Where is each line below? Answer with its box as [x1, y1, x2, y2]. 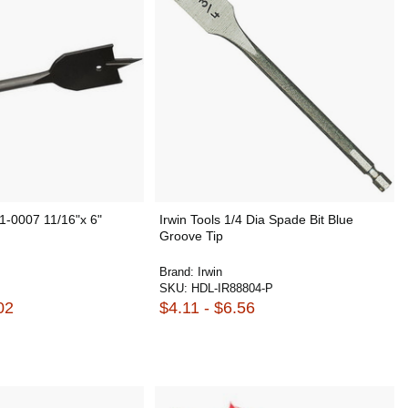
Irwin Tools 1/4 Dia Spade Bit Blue [158, 212, 353, 227]
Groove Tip [158, 229, 223, 243]
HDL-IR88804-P [190, 281, 273, 295]
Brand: [158, 265, 198, 279]
